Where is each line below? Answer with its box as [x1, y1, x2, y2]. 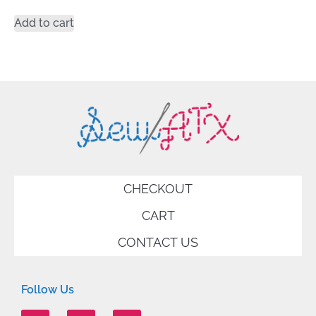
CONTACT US [118, 234, 198, 250]
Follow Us [21, 282, 74, 296]
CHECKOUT [123, 181, 193, 196]
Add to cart [14, 16, 74, 30]
